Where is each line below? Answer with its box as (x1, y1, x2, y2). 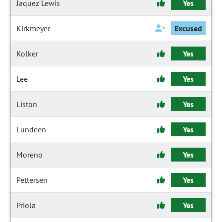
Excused (174, 23, 203, 33)
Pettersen (16, 175, 48, 185)
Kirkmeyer (16, 23, 50, 33)
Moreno (16, 150, 43, 160)
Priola (16, 200, 36, 210)
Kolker (16, 49, 38, 58)
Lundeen (16, 124, 46, 134)
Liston (16, 99, 37, 109)
